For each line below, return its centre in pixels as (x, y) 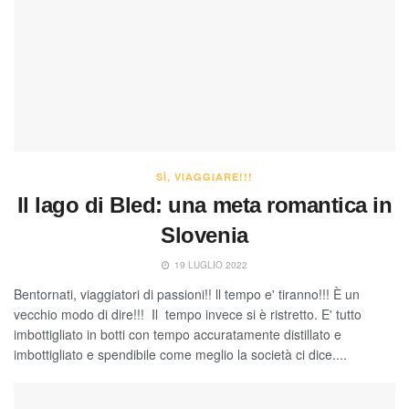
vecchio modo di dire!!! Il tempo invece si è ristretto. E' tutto (188, 315)
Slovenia (204, 236)
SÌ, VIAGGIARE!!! (204, 177)
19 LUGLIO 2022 (210, 265)
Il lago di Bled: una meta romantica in (204, 205)
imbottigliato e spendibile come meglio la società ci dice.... (180, 355)
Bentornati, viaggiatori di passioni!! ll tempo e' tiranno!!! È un (187, 294)
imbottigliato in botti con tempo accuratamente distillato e (178, 335)
